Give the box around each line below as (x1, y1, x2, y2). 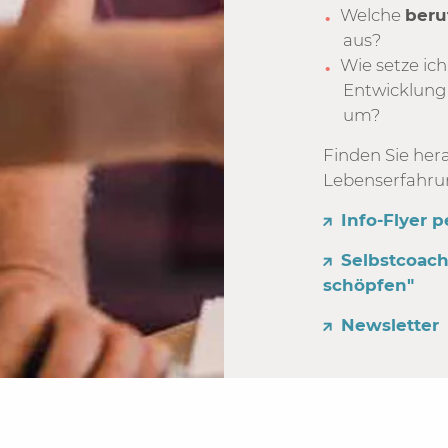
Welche (340, 4, 406, 25)
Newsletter (341, 314, 440, 335)
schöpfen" (323, 274, 415, 295)
